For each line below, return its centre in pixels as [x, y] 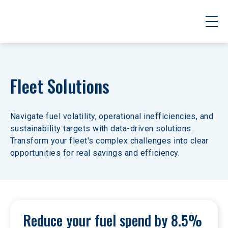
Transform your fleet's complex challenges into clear [111, 141]
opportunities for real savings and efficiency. [95, 153]
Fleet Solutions [60, 86]
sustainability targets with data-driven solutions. [103, 129]
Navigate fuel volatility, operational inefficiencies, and [113, 116]
